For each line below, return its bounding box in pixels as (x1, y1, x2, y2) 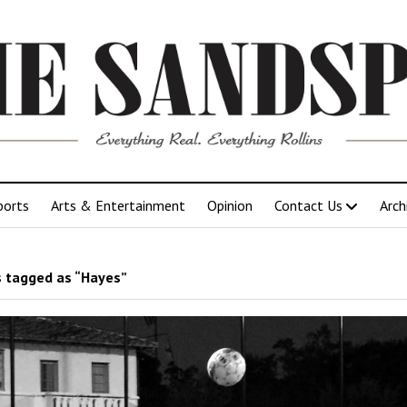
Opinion (207, 195, 253, 214)
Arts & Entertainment (51, 195, 185, 214)
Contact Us (274, 195, 342, 214)
